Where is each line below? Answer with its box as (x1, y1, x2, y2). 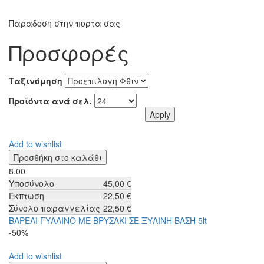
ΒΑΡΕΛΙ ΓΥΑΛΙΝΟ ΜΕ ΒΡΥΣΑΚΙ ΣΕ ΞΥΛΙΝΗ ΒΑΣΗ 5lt (9, 214, 207, 227)
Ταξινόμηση (9, 75, 62, 87)
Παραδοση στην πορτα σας (9, 17, 120, 29)
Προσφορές (9, 37, 129, 68)
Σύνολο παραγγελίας (9, 202, 100, 214)
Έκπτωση (9, 190, 44, 202)
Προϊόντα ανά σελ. (9, 95, 92, 107)
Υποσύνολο (9, 177, 54, 190)
